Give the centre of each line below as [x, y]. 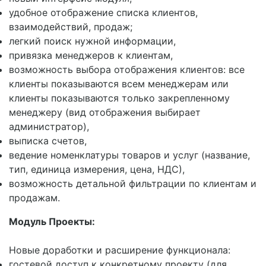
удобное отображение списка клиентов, [103, 12]
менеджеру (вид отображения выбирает [105, 112]
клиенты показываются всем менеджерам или [119, 84]
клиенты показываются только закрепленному [119, 98]
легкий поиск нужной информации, [92, 41]
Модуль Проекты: [52, 221]
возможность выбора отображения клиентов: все [127, 69]
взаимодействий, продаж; [71, 27]
